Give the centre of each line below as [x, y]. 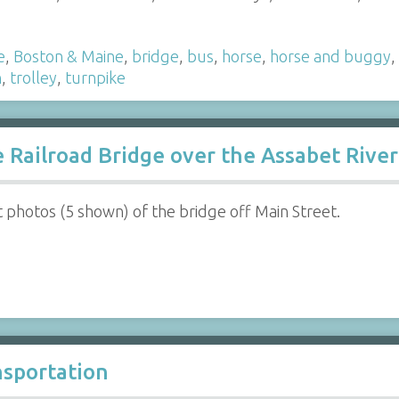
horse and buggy [330, 57]
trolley [33, 78]
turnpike [95, 78]
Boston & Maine [68, 57]
